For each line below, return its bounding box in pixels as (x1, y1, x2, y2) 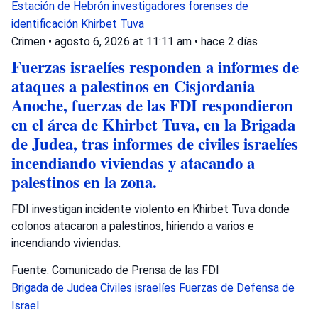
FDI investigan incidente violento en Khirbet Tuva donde (11, 202, 290, 216)
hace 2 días (201, 34, 258, 48)
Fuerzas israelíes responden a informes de (11, 55, 299, 79)
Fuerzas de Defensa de (179, 280, 295, 295)
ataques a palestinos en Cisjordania (11, 74, 255, 98)
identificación (11, 16, 81, 31)
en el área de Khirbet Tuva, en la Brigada (11, 112, 295, 136)
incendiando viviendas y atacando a (11, 150, 255, 175)
